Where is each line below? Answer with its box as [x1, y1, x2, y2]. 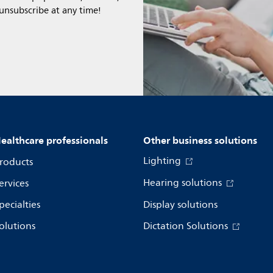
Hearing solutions [143, 175, 224, 191]
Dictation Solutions [143, 218, 230, 234]
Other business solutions [143, 132, 257, 149]
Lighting [143, 153, 183, 169]
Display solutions [143, 197, 218, 213]
